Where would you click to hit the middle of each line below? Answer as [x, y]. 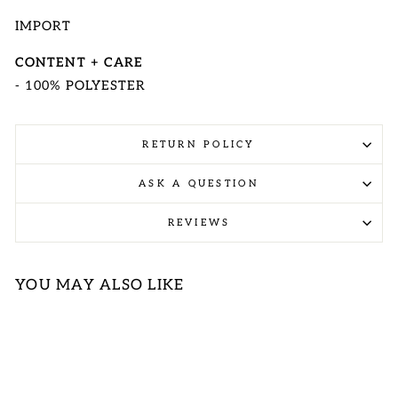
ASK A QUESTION [199, 183]
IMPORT [44, 26]
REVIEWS [199, 223]
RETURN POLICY [199, 144]
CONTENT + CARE [80, 63]
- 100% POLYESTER [81, 86]
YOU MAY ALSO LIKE [100, 285]
